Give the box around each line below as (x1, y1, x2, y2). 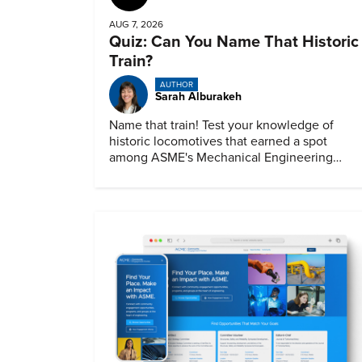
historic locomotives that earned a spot (109, 133, 327, 150)
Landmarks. (109, 166, 173, 183)
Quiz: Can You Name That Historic (109, 32, 359, 53)
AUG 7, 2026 (109, 19, 163, 31)
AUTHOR (159, 79, 193, 90)
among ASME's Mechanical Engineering (109, 149, 333, 166)
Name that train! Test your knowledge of (109, 117, 334, 134)
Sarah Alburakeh (155, 90, 242, 104)
